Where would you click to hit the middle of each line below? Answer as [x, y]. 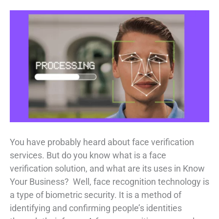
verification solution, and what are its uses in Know [107, 169]
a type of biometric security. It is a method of [96, 195]
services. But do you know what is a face [88, 155]
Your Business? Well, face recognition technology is [109, 182]
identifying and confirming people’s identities [96, 208]
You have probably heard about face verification [102, 142]
